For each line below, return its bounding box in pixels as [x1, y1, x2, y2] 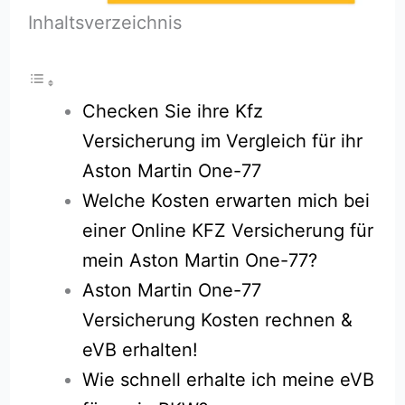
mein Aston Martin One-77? [82, 249, 318, 271]
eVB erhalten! [82, 338, 199, 361]
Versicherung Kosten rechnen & [82, 308, 353, 331]
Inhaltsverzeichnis [27, 11, 182, 33]
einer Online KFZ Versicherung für [82, 219, 374, 241]
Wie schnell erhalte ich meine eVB [82, 368, 375, 391]
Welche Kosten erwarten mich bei [82, 189, 371, 212]
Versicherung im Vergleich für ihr [82, 129, 363, 152]
